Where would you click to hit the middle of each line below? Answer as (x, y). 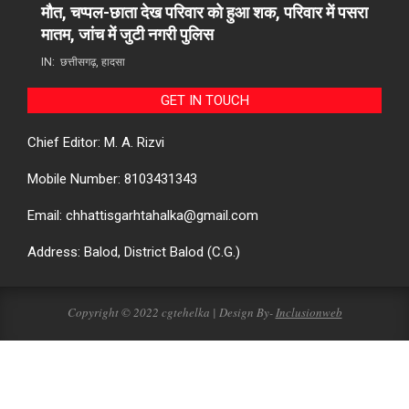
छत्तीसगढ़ (78, 62)
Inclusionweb (309, 312)
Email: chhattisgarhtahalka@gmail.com (143, 215)
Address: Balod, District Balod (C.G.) (134, 252)
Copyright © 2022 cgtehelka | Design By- (171, 312)
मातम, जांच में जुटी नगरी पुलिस (127, 34)
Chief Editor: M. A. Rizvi (96, 142)
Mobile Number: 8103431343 (112, 178)
